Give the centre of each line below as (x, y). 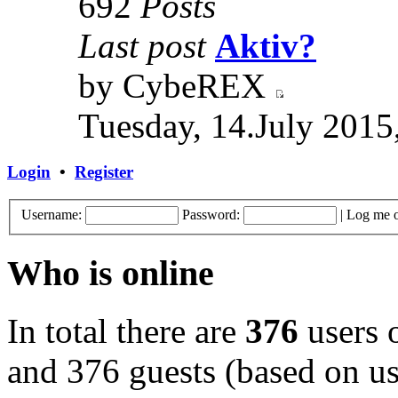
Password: (211, 215)
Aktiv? (266, 46)
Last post (142, 46)
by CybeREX (176, 86)
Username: (52, 215)
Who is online (111, 274)
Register (104, 172)
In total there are (126, 330)
